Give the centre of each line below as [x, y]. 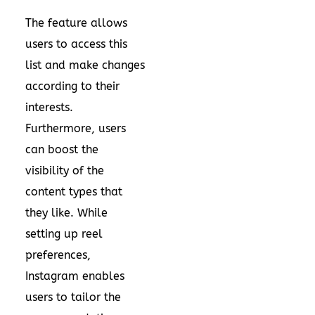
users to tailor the [73, 297]
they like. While [66, 212]
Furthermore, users [76, 128]
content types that [74, 191]
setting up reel [64, 233]
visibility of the [65, 170]
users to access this [76, 44]
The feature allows [76, 22]
